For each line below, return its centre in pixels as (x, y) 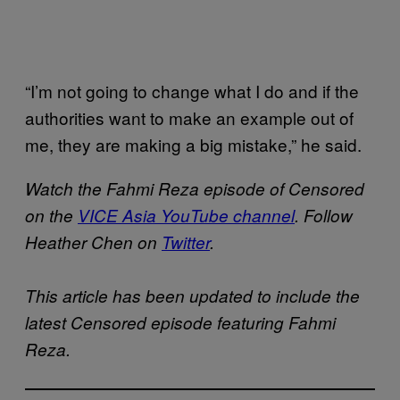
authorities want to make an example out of (189, 118)
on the (51, 216)
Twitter (186, 242)
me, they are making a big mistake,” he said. (193, 145)
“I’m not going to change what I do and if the (192, 91)
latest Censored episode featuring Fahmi (180, 323)
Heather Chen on (93, 242)
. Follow (324, 216)
